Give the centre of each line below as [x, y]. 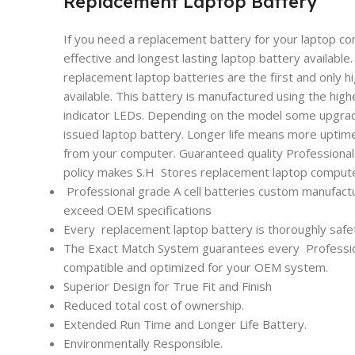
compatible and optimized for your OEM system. [196, 267]
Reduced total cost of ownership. [154, 305]
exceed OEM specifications [137, 210]
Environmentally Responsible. [143, 343]
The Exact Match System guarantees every [183, 248]
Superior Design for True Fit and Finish [168, 286]
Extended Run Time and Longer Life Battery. [185, 324]
